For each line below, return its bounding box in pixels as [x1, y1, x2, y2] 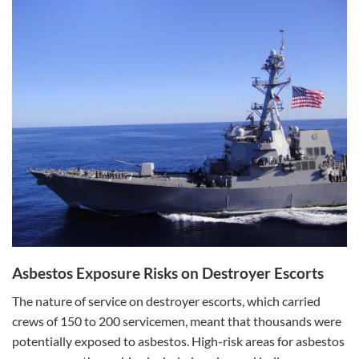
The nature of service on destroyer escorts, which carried [12, 292, 321, 309]
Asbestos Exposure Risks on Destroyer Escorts [12, 264, 324, 283]
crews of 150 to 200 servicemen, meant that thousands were [12, 313, 341, 329]
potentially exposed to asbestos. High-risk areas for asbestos [12, 333, 345, 349]
